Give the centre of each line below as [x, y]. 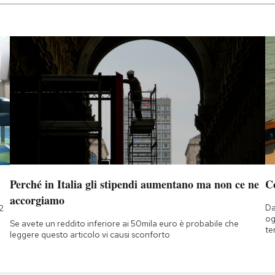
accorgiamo [37, 200]
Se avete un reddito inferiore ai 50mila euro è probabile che [124, 223]
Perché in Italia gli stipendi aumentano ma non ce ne [134, 184]
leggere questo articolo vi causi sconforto [90, 234]
